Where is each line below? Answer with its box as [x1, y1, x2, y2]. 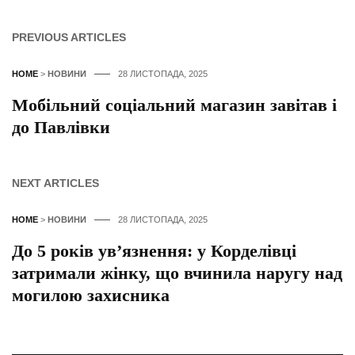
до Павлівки [12, 116, 110, 137]
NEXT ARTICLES [12, 176, 99, 189]
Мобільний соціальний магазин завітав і [12, 94, 337, 115]
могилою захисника [12, 284, 170, 305]
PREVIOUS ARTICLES [12, 30, 126, 44]
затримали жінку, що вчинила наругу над [12, 262, 342, 283]
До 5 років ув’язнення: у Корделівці [12, 240, 296, 261]
